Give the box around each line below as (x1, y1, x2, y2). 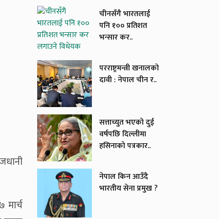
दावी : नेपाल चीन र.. (99, 73, 156, 87)
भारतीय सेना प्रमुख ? (99, 182, 158, 195)
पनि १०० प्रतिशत (99, 19, 147, 32)
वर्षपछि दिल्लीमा (99, 128, 146, 141)
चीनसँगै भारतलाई (99, 7, 150, 21)
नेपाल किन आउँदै (99, 170, 148, 183)
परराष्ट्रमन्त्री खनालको (99, 62, 159, 75)
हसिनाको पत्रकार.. (99, 139, 151, 153)
